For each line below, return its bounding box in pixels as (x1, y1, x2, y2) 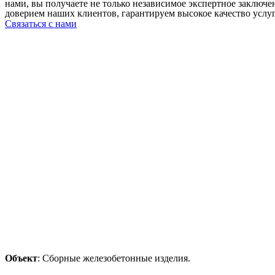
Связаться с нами (5, 18, 77, 29)
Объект (5, 253, 37, 263)
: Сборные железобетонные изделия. (37, 253, 190, 263)
